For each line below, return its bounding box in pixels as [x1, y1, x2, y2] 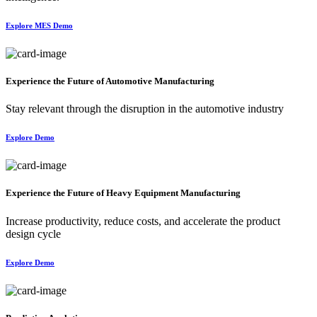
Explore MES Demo [6, 21, 73, 30]
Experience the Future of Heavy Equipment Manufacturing [6, 188, 241, 199]
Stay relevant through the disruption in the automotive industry [6, 103, 284, 115]
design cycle [6, 227, 61, 240]
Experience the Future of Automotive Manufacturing [6, 76, 214, 87]
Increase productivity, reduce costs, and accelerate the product [6, 214, 280, 227]
